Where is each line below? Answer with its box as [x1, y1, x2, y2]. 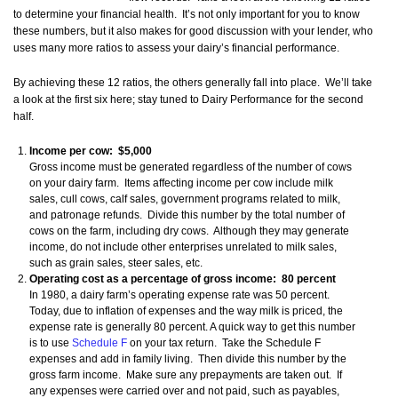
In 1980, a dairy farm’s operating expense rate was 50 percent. [29, 289, 332, 302]
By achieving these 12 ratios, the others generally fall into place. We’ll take [13, 76, 372, 90]
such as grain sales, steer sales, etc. [29, 257, 203, 270]
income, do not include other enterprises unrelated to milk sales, [29, 241, 337, 254]
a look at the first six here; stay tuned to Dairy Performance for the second [13, 93, 363, 107]
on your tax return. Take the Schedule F [127, 337, 321, 350]
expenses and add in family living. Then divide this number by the [29, 353, 346, 366]
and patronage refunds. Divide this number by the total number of [29, 209, 345, 222]
